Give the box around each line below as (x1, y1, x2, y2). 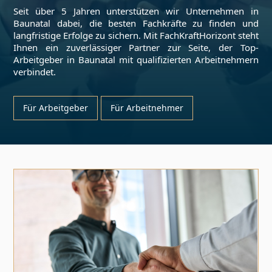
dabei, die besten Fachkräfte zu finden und (50, 17, 259, 29)
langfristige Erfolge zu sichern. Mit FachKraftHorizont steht (13, 29, 259, 41)
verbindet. (13, 66, 56, 78)
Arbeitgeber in (13, 53, 79, 66)
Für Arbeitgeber (23, 102, 89, 114)
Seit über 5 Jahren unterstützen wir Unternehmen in (13, 5, 259, 17)
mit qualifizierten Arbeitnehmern (115, 53, 259, 66)
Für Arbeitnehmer (110, 102, 184, 114)
